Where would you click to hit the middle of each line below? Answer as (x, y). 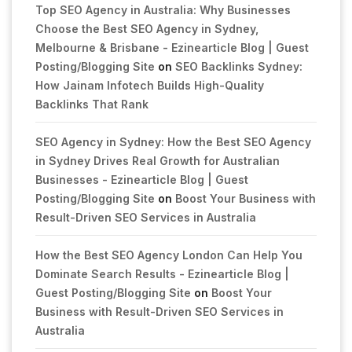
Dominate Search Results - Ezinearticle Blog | (162, 274)
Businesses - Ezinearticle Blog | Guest (142, 180)
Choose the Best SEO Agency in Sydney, (147, 29)
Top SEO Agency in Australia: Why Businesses (163, 10)
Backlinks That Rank (92, 104)
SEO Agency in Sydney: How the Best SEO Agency (173, 142)
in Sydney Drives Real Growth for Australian (158, 161)
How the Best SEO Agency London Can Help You (169, 255)
